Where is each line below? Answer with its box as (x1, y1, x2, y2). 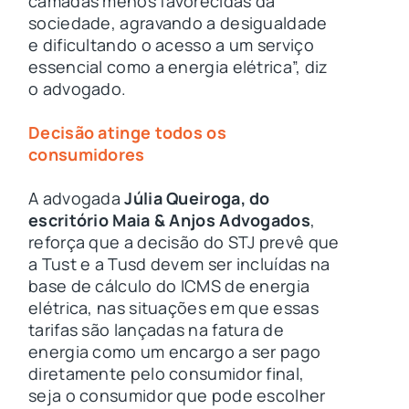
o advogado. (28, 78, 127, 100)
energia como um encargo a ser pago (28, 341, 321, 362)
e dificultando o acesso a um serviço (28, 34, 314, 57)
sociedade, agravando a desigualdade (28, 12, 328, 35)
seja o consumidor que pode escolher (28, 384, 326, 406)
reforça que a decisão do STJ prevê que (28, 231, 340, 253)
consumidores (28, 143, 145, 166)
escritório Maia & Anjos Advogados (28, 209, 310, 231)
